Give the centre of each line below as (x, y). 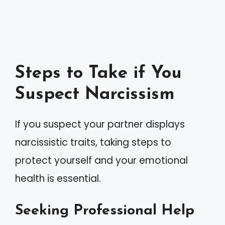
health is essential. (58, 179)
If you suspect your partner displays (100, 124)
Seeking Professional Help (105, 210)
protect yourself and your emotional (101, 160)
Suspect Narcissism (95, 95)
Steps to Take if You (98, 74)
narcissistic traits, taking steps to (93, 142)
